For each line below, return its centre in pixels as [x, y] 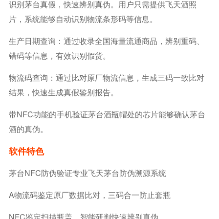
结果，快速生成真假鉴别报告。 [63, 92]
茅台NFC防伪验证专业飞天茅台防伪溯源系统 [87, 173]
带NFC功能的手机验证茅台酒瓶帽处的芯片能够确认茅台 [107, 114]
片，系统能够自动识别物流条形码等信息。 [83, 19]
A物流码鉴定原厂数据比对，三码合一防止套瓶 [89, 195]
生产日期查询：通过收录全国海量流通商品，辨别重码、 [106, 41]
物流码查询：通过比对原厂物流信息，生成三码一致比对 [106, 78]
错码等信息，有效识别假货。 [59, 56]
